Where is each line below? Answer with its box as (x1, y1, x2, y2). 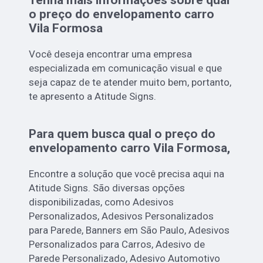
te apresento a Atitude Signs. (29, 90, 157, 102)
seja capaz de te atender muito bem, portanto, (29, 76, 232, 88)
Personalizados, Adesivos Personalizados (29, 210, 214, 222)
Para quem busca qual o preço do (29, 126, 216, 141)
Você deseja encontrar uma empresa (29, 48, 193, 60)
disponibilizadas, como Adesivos (29, 195, 174, 208)
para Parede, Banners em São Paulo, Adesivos (29, 224, 230, 236)
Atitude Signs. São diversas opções (29, 181, 186, 194)
